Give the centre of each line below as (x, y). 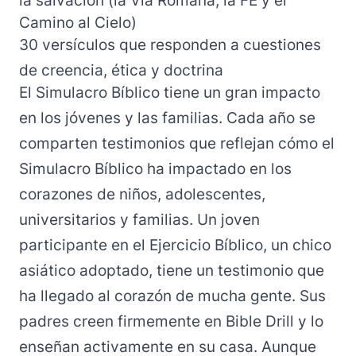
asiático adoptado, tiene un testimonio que (172, 271)
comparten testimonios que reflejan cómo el (177, 143)
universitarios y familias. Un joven (139, 220)
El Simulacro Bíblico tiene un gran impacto (170, 93)
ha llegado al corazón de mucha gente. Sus (172, 296)
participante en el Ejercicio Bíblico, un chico (175, 245)
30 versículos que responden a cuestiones (170, 45)
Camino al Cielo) (78, 21)
